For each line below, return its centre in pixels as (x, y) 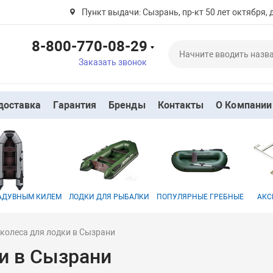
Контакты (181, 105)
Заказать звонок (112, 62)
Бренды (127, 105)
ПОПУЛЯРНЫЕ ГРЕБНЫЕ (200, 197)
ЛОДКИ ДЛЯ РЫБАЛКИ (109, 197)
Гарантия (75, 105)
